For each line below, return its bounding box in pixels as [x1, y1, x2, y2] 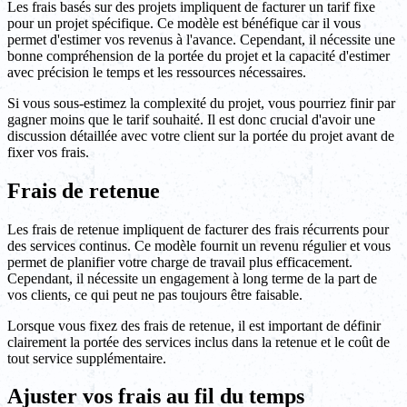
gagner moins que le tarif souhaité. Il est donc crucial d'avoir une [7, 111, 375, 127]
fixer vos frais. [7, 144, 89, 160]
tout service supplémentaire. [7, 350, 166, 366]
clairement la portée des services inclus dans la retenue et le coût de [7, 333, 390, 350]
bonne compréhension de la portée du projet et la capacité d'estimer [7, 47, 390, 64]
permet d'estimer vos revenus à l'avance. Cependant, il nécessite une [7, 31, 395, 47]
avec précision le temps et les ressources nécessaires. [7, 64, 306, 80]
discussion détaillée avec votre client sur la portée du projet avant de [7, 127, 394, 144]
